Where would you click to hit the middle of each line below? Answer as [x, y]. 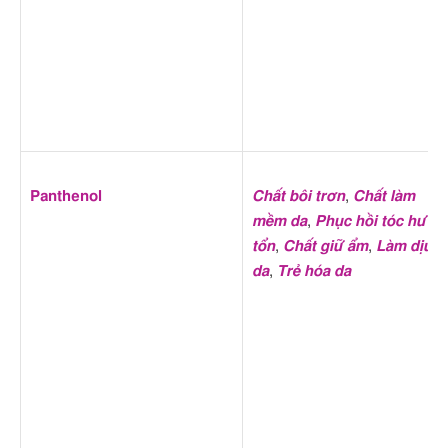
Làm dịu [404, 246]
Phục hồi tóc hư [370, 221]
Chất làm [384, 196]
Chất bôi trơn [298, 196]
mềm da [279, 221]
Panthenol [66, 196]
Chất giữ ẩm [325, 246]
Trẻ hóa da [314, 271]
